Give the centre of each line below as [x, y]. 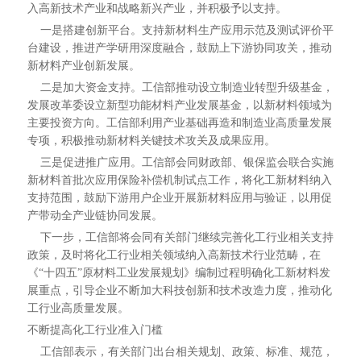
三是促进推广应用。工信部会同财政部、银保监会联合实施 [180, 162]
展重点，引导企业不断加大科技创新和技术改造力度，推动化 [179, 290]
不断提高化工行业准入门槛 [95, 330]
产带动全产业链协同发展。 [95, 216]
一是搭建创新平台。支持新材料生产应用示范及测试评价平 [180, 30]
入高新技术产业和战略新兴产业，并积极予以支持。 [157, 8]
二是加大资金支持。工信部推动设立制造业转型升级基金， [180, 87]
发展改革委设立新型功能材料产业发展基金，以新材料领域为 [179, 105]
